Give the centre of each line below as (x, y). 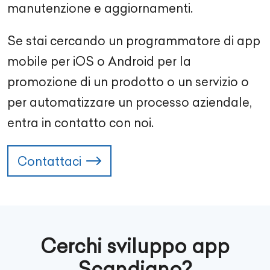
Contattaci (49, 161)
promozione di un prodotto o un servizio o (128, 82)
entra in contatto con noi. (80, 123)
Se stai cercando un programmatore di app (134, 41)
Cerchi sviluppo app (135, 246)
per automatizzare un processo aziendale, (130, 102)
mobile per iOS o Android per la (99, 61)
